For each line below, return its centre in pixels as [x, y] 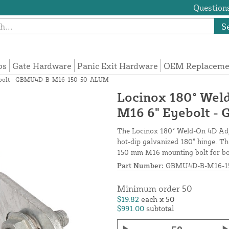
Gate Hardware [42, 66]
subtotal [160, 209]
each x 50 [158, 199]
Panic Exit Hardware [118, 66]
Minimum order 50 [155, 189]
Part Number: [140, 166]
